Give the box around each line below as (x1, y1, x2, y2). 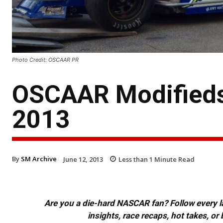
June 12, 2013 (63, 154, 103, 164)
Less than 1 (118, 154, 153, 164)
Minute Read (153, 154, 195, 164)
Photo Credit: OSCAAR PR (12, 56, 79, 63)
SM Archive (21, 154, 57, 163)
